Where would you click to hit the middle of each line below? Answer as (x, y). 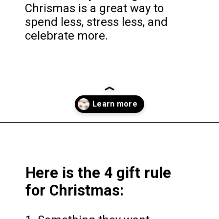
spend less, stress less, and (97, 22)
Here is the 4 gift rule (99, 173)
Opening (41, 136)
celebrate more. (67, 35)
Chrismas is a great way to (95, 8)
